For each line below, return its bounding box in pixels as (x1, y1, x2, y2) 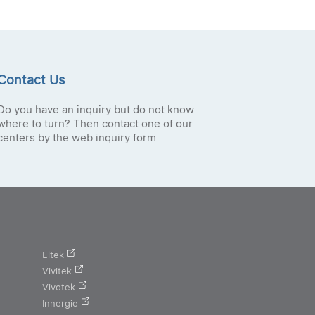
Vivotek (42, 281, 76, 293)
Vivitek (42, 265, 72, 277)
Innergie (42, 297, 79, 309)
